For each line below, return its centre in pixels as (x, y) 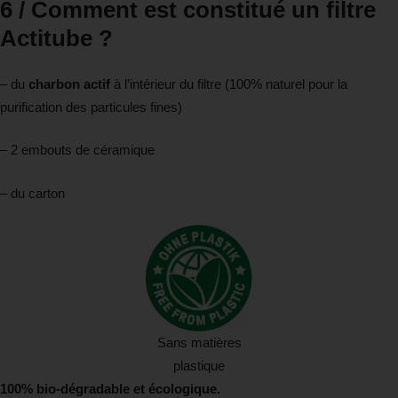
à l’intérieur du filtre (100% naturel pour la (229, 84)
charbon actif (69, 84)
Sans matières (199, 343)
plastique (199, 366)
